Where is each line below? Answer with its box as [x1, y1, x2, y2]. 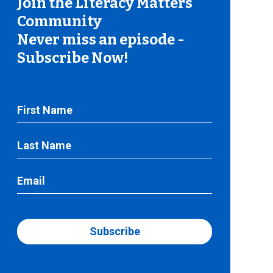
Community [17, 13, 102, 30]
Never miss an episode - [17, 31, 185, 48]
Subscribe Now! [17, 49, 128, 66]
